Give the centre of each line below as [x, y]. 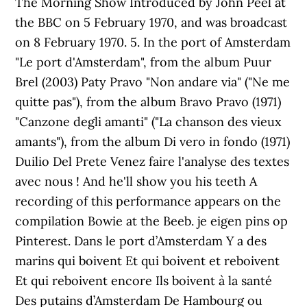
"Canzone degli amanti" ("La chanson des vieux [149, 122]
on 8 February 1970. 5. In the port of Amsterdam [153, 42]
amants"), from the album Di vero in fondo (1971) [153, 142]
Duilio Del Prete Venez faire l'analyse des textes [152, 161]
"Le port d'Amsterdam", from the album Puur [144, 62]
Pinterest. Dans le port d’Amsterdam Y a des [141, 241]
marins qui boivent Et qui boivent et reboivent [148, 261]
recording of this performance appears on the [148, 201]
